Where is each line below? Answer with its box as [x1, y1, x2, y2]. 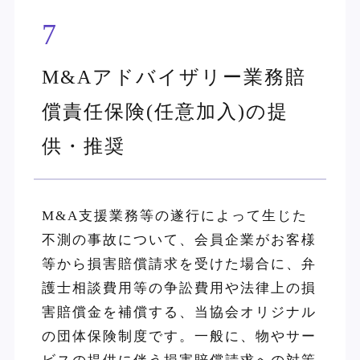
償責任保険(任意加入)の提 [41, 101, 288, 123]
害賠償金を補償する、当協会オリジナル [41, 305, 317, 321]
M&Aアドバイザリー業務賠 [41, 67, 306, 88]
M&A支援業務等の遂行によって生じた [41, 208, 308, 224]
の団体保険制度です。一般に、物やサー [41, 329, 317, 345]
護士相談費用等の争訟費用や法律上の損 [41, 280, 317, 297]
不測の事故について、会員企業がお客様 [41, 232, 317, 248]
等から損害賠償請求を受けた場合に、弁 [41, 256, 317, 272]
